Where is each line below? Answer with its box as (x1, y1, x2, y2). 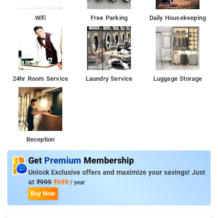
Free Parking (90, 14, 128, 21)
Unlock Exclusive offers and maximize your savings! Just (28, 168, 205, 177)
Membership (84, 155, 134, 165)
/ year (69, 179, 85, 186)
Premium (44, 155, 84, 165)
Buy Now (31, 189, 55, 197)
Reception (26, 135, 55, 143)
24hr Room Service (12, 74, 69, 82)
